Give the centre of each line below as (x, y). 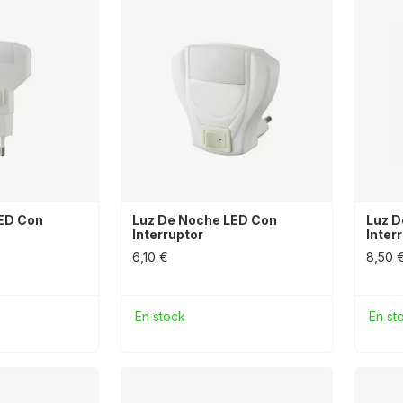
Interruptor (167, 234)
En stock (160, 316)
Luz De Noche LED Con (204, 219)
